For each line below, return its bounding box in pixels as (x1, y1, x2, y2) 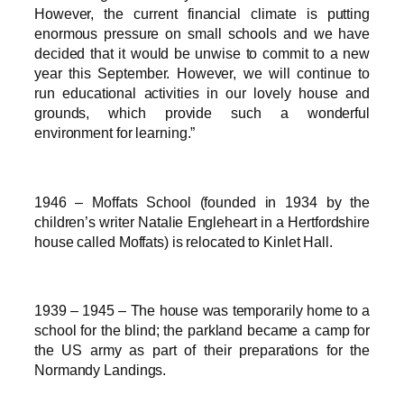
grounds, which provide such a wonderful (34, 105, 370, 122)
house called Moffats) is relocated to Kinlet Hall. (34, 233, 333, 250)
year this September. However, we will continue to (34, 65, 370, 82)
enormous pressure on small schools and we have (34, 25, 370, 42)
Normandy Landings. (34, 362, 167, 379)
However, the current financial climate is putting (34, 5, 370, 23)
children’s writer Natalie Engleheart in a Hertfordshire (34, 213, 370, 230)
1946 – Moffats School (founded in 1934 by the (34, 193, 370, 210)
